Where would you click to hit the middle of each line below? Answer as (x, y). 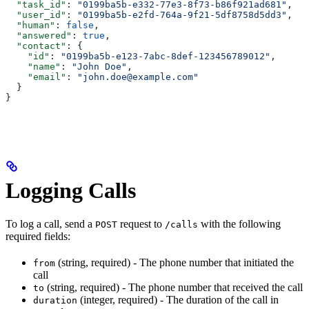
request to (141, 224)
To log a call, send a (50, 224)
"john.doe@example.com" (138, 77)
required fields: (38, 237)
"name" (33, 67)
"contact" (36, 46)
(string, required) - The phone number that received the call (173, 288)
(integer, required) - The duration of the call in (178, 300)
